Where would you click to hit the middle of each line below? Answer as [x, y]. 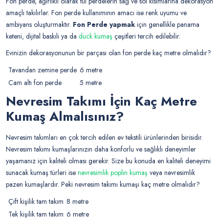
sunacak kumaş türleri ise [42, 173]
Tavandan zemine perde [42, 70]
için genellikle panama [167, 25]
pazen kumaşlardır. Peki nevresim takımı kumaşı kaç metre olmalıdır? [103, 185]
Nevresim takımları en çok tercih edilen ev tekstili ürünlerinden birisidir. [104, 138]
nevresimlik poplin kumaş [113, 173]
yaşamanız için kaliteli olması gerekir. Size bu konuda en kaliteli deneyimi [108, 161]
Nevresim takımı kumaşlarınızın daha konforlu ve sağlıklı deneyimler [101, 149]
